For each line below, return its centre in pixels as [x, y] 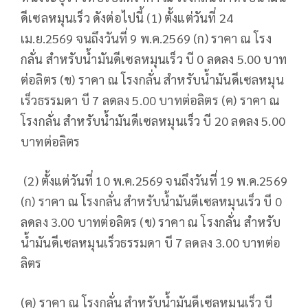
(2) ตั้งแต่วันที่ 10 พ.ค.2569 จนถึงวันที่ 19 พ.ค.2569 [154, 181]
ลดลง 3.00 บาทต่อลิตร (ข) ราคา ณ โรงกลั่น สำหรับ [151, 222]
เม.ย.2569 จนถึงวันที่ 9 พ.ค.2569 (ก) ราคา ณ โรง [146, 38]
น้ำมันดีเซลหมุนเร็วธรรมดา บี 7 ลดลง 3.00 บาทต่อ [151, 243]
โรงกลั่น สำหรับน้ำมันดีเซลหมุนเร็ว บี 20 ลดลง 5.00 [153, 121]
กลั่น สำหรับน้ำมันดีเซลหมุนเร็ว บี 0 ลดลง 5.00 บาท [154, 59]
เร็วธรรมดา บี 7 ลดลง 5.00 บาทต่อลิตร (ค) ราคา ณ [150, 100]
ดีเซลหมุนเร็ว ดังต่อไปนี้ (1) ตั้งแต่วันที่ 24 [127, 18]
